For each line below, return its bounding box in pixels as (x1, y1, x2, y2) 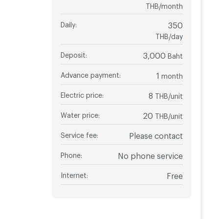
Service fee (60, 131, 97, 136)
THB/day (155, 32, 183, 38)
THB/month (145, 1, 183, 7)
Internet (60, 171, 87, 176)
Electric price (60, 90, 102, 96)
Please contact (129, 131, 183, 137)
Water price (60, 110, 98, 116)
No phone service (117, 151, 183, 157)
